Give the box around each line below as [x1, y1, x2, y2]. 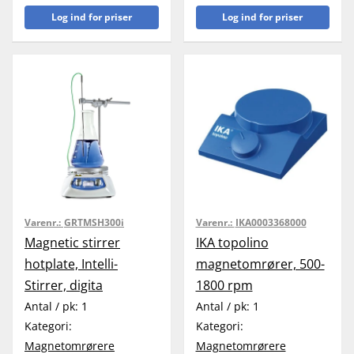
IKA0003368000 [235, 215, 307, 229]
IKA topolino [195, 233, 269, 251]
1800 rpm [195, 276, 253, 294]
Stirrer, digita [24, 276, 103, 294]
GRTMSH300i [64, 215, 124, 229]
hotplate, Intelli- [24, 254, 118, 273]
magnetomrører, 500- [195, 254, 325, 273]
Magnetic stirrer [24, 233, 120, 251]
